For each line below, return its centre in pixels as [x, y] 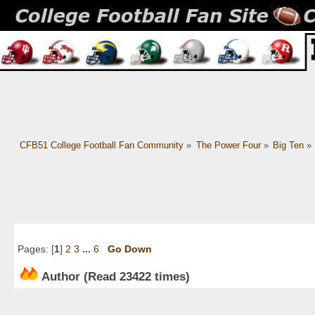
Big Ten [289, 146]
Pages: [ [36, 249]
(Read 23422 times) [135, 276]
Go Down [130, 249]
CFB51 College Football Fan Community [101, 146]
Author [61, 276]
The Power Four [228, 146]
